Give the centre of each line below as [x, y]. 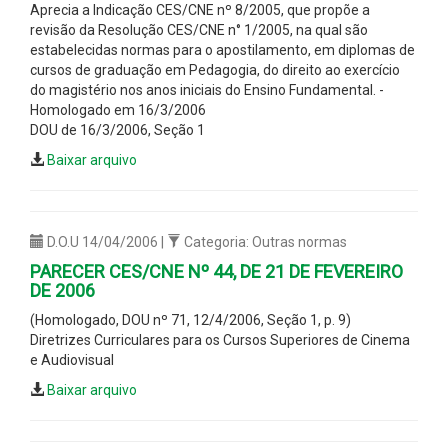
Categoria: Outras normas [264, 241]
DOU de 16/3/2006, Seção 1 [117, 129]
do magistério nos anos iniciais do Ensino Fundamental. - [207, 89]
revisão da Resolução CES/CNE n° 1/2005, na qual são [199, 29]
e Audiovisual [72, 359]
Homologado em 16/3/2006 [118, 109]
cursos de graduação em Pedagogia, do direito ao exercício [215, 69]
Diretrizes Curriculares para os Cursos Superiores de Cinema [220, 339]
